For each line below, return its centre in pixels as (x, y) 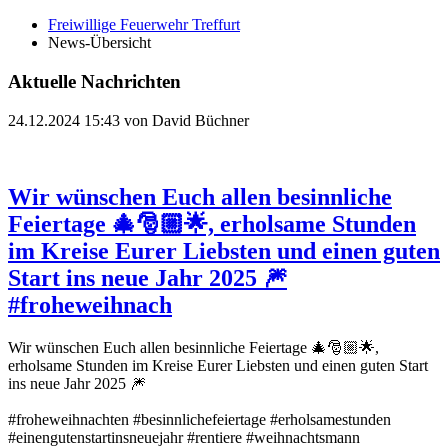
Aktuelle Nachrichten (94, 82)
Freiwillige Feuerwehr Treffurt (144, 25)
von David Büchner (184, 120)
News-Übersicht (99, 43)
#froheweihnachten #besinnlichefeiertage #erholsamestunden (199, 419)
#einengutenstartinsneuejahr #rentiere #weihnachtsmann (184, 437)
